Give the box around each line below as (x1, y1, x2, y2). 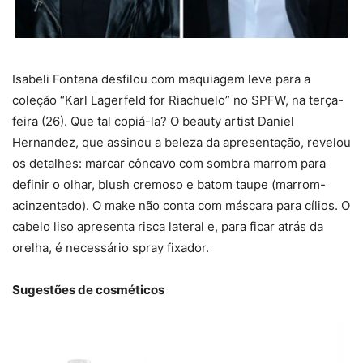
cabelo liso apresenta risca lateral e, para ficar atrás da (12, 219, 323, 235)
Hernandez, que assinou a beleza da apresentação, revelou (12, 135, 351, 151)
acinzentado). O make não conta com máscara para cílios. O (12, 198, 350, 214)
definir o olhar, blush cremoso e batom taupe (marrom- (12, 177, 326, 193)
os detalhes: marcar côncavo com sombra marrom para (12, 156, 326, 172)
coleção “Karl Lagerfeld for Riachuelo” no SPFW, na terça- (12, 92, 344, 109)
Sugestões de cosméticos (12, 282, 164, 298)
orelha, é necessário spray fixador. (12, 240, 209, 256)
